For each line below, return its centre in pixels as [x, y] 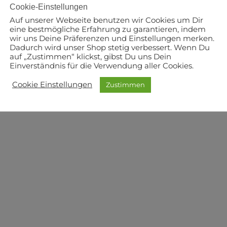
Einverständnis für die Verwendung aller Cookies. [102, 66]
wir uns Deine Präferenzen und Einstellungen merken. [112, 38]
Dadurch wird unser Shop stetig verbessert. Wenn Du [110, 47]
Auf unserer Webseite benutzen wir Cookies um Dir [106, 20]
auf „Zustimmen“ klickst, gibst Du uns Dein [90, 56]
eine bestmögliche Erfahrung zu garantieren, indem [108, 29]
